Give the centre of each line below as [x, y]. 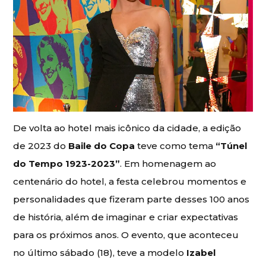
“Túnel [232, 146]
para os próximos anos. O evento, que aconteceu [126, 235]
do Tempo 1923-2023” [67, 164]
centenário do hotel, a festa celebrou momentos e [130, 181]
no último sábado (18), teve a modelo [100, 253]
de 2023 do [41, 146]
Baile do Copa [102, 146]
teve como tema [175, 146]
